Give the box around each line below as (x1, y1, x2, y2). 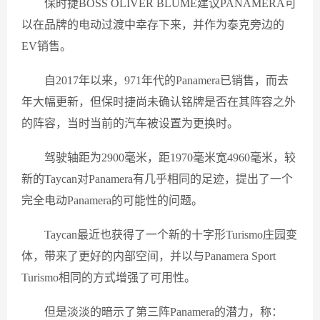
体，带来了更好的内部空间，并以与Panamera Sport (21, 250, 276, 263)
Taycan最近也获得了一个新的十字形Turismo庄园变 (44, 229, 297, 241)
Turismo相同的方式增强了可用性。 (21, 271, 196, 284)
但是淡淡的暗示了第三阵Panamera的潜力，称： (44, 306, 283, 319)
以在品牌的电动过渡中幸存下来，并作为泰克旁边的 (21, 19, 284, 31)
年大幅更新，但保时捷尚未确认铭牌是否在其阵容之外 (21, 96, 296, 109)
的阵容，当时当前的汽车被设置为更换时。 (21, 117, 239, 130)
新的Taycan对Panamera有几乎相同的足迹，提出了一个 (21, 173, 293, 186)
